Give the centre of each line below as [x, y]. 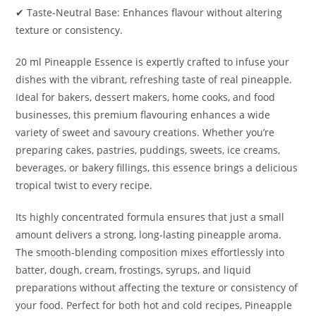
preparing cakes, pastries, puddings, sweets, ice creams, [148, 150]
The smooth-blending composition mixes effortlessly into [150, 252]
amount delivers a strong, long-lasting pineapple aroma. [149, 234]
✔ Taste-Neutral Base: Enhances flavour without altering [149, 12]
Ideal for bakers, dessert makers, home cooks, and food [146, 97]
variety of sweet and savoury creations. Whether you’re [145, 132]
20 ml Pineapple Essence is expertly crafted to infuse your [153, 61]
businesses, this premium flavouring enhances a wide [143, 114]
